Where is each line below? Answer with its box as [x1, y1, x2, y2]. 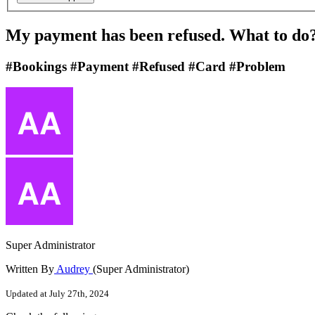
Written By [6, 263, 54, 276]
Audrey [54, 263, 93, 276]
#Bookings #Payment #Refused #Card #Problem [6, 58, 285, 74]
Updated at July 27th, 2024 [6, 288, 109, 300]
